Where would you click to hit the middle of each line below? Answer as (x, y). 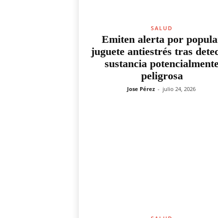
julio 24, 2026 (179, 89)
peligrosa (162, 76)
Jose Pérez (141, 89)
